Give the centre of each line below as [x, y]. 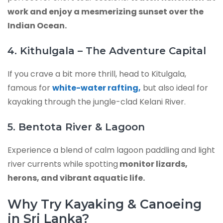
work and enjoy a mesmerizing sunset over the [106, 11]
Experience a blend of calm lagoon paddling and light [111, 150]
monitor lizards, [153, 164]
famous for [30, 88]
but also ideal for [174, 88]
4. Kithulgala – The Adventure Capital [107, 51]
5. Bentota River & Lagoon [76, 127]
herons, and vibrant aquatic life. [76, 178]
